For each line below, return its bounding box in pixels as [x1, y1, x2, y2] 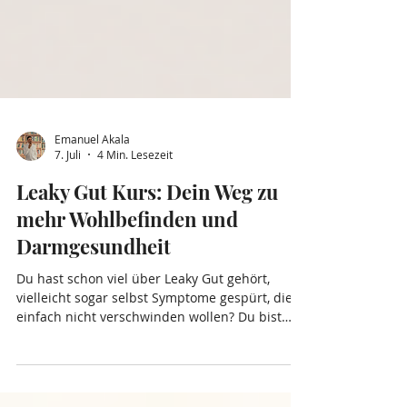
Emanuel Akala [55, 203, 130, 219]
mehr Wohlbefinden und [16, 278, 238, 306]
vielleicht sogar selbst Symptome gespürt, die [16, 362, 293, 380]
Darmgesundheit [16, 305, 171, 333]
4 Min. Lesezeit [97, 220, 173, 235]
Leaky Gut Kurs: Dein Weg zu [16, 251, 278, 279]
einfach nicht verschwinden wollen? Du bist [16, 381, 282, 399]
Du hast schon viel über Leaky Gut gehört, [16, 342, 270, 361]
